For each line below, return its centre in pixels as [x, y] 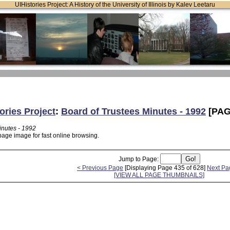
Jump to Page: [139, 159]
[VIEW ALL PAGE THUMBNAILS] [159, 175]
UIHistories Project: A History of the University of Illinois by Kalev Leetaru [115, 5]
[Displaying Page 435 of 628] [165, 168]
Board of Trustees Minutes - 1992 [133, 111]
